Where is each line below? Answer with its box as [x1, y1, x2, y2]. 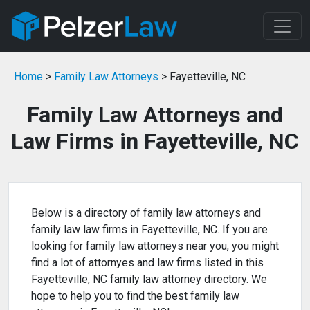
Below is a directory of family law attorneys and [31, 206, 261, 220]
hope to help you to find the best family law [31, 289, 239, 303]
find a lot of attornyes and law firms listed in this [31, 256, 264, 270]
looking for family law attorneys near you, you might [31, 239, 279, 253]
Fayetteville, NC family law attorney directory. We [31, 273, 267, 286]
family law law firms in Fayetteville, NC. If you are [31, 223, 268, 237]
